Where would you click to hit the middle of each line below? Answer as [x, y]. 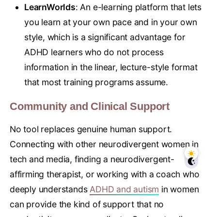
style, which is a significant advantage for [105, 37]
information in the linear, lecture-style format [111, 67]
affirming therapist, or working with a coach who [105, 174]
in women [179, 189]
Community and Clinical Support [90, 107]
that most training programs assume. [96, 82]
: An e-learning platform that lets [139, 7]
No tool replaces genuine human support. [91, 129]
